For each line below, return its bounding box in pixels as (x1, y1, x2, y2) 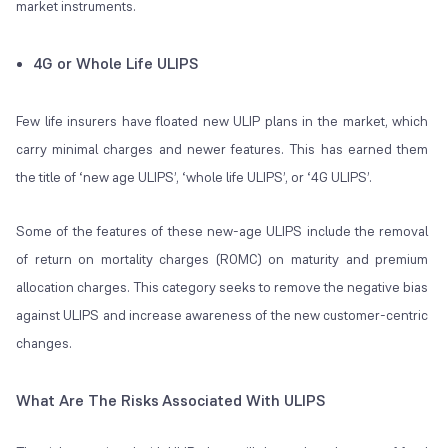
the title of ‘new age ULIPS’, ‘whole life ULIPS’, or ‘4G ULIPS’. (16, 168, 372, 187)
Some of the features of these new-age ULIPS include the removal (16, 222, 429, 241)
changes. (16, 334, 72, 353)
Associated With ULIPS (162, 390, 325, 412)
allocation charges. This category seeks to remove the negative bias (16, 278, 429, 297)
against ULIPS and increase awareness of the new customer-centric (16, 306, 429, 325)
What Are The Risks (16, 390, 159, 412)
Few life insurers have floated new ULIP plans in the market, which (16, 112, 429, 131)
